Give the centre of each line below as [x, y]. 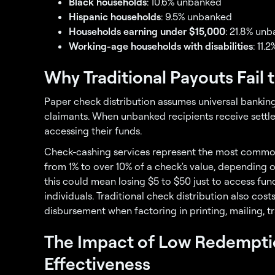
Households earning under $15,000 [147, 31]
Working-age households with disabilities [161, 46]
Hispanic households [115, 17]
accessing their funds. [93, 131]
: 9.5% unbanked [196, 17]
